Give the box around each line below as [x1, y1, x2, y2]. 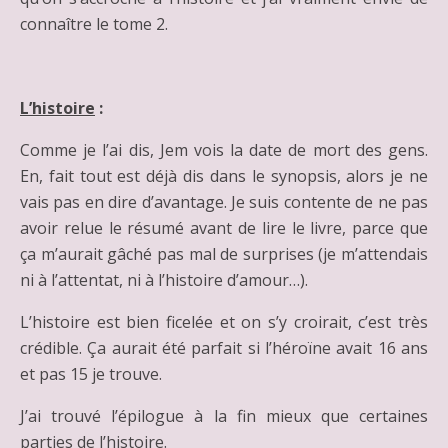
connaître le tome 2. [20, 13, 168, 35]
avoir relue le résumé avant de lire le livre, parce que [20, 217, 428, 239]
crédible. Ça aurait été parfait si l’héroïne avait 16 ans [20, 337, 428, 359]
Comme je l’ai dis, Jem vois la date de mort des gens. [20, 139, 428, 161]
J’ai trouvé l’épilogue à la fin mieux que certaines [20, 405, 428, 427]
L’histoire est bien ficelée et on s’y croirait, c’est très [20, 311, 428, 333]
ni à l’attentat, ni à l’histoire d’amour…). [20, 269, 308, 291]
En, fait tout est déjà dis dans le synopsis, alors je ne [20, 165, 428, 187]
